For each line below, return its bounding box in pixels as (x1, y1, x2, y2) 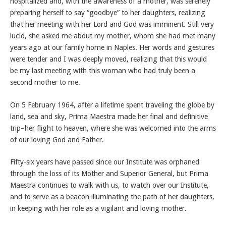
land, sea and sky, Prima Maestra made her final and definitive (10, 112, 208, 121)
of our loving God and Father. (10, 135, 104, 144)
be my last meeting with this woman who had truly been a (10, 67, 195, 75)
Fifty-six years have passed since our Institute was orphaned (10, 158, 199, 166)
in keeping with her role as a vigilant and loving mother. (10, 204, 187, 213)
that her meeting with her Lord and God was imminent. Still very (10, 20, 214, 29)
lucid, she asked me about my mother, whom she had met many (10, 32, 215, 40)
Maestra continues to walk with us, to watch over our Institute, (10, 181, 209, 190)
